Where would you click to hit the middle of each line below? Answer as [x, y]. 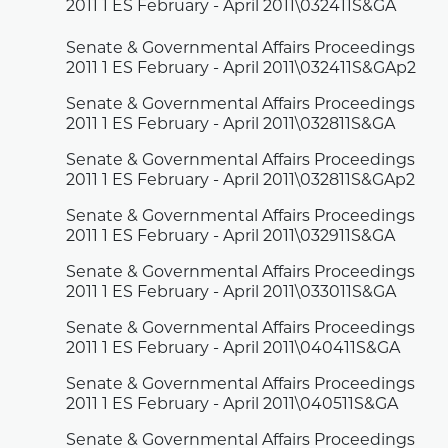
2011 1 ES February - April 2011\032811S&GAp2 [241, 181]
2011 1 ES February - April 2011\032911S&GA [231, 237]
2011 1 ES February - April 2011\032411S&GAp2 [241, 69]
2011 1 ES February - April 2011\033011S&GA [231, 293]
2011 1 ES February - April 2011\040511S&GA [232, 405]
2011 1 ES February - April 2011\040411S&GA [233, 349]
